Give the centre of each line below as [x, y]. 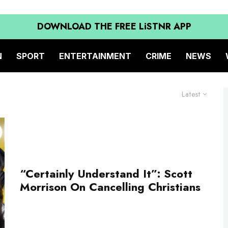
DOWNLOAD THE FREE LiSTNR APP [114, 26]
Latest [191, 94]
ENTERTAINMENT [95, 56]
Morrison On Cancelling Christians [110, 187]
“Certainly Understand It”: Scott [106, 174]
